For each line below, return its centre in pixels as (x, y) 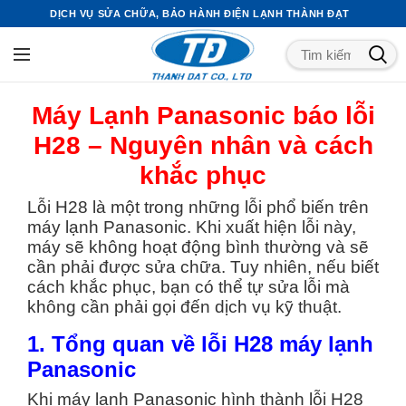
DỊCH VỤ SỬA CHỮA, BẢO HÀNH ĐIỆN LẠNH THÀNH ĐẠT (200, 13)
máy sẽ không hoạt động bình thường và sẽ (198, 247)
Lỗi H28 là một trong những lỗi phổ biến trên (198, 207)
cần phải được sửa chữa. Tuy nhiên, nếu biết (203, 267)
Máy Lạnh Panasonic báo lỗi (203, 116)
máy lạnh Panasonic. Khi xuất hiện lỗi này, (192, 227)
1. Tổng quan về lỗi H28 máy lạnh (200, 344)
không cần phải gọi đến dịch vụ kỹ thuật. (184, 307)
